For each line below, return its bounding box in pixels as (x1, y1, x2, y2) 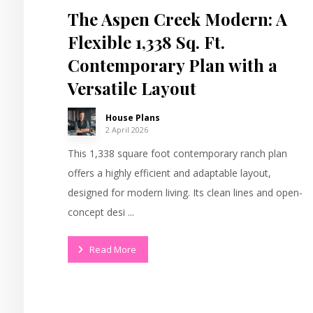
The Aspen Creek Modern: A (68, 7, 288, 30)
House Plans (105, 111, 161, 124)
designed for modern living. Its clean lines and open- (68, 185, 303, 199)
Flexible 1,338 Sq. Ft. (68, 30, 226, 53)
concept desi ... (68, 205, 135, 219)
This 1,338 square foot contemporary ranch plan (68, 146, 288, 160)
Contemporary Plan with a (68, 53, 278, 76)
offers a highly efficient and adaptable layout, (68, 166, 272, 180)
